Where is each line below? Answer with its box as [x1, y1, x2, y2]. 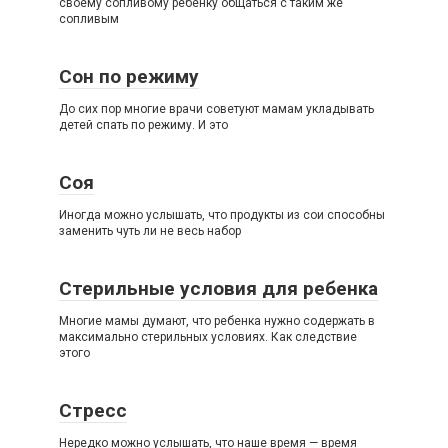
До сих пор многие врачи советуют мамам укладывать [59, 102, 374, 116]
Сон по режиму [59, 65, 199, 88]
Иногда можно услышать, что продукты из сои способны [59, 208, 385, 222]
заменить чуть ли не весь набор [59, 224, 241, 238]
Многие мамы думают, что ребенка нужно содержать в [59, 314, 375, 328]
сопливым [59, 12, 119, 26]
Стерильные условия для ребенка [59, 277, 378, 300]
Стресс [59, 399, 127, 422]
